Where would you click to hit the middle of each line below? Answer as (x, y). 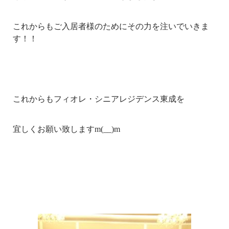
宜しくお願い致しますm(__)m (67, 129)
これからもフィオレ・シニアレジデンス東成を (99, 99)
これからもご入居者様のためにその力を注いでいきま (111, 26)
